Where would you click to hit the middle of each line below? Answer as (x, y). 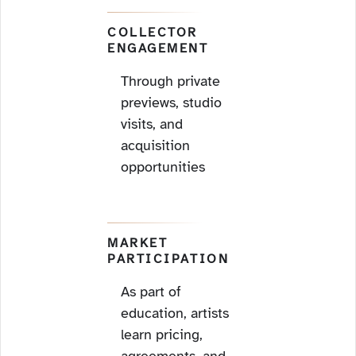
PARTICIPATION (168, 259)
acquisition (155, 145)
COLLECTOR (153, 33)
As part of (151, 292)
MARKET (138, 243)
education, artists (175, 313)
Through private (170, 81)
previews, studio (171, 103)
